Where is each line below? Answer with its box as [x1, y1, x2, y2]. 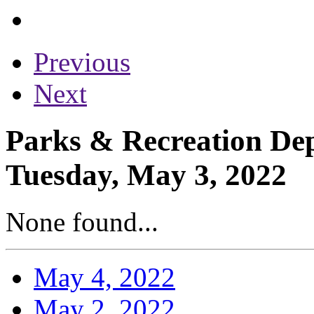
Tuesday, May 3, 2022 [6, 158, 287, 191]
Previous [34, 46, 130, 77]
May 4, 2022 [34, 261, 175, 292]
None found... [6, 206, 158, 237]
